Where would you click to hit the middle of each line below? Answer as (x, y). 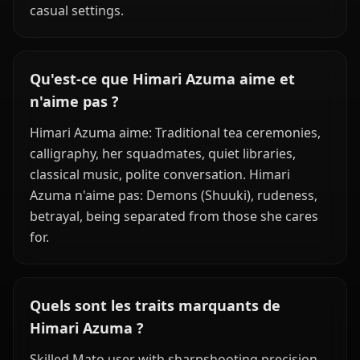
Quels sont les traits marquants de (155, 305)
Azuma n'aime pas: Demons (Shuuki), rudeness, (174, 195)
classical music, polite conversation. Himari (160, 174)
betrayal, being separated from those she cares (174, 216)
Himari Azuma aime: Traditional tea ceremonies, (175, 133)
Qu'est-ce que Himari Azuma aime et (162, 79)
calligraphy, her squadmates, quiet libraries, (163, 153)
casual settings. (77, 10)
